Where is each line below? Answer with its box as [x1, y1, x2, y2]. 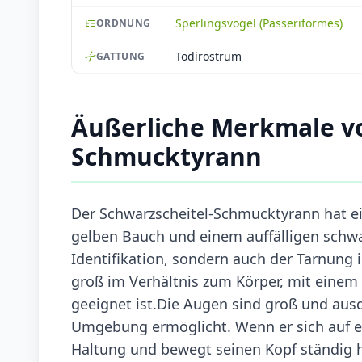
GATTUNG [96, 48, 145, 63]
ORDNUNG [96, 15, 151, 30]
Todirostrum [175, 48, 242, 64]
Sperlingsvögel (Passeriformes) [175, 15, 343, 31]
